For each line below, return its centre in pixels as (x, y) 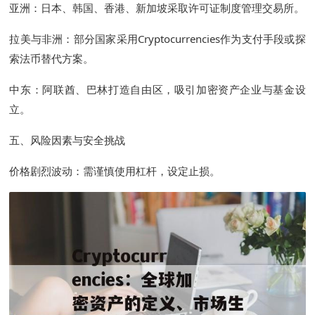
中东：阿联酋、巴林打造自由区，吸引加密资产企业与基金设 (157, 90)
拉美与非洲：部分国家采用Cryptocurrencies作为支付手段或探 (157, 39)
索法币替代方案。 (52, 59)
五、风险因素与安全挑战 (67, 140)
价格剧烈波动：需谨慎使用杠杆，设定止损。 (115, 171)
